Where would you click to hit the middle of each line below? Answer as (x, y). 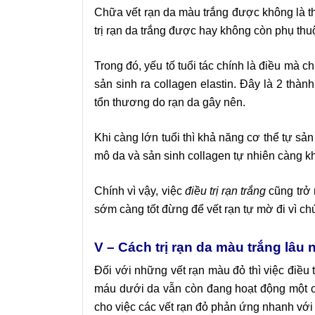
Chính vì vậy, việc (140, 191)
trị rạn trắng (238, 191)
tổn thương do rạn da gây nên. (170, 103)
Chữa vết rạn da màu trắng (162, 13)
